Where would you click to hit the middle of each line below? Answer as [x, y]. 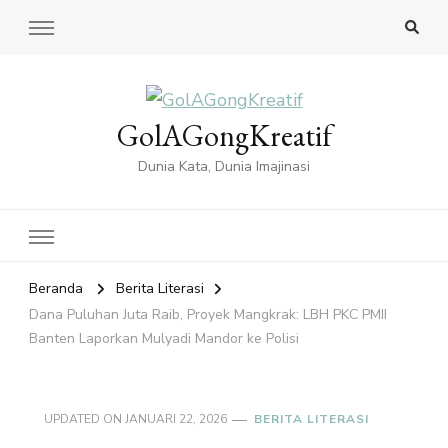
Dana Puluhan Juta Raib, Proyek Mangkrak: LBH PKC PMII [208, 315]
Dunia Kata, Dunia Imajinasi [224, 167]
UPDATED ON [84, 419]
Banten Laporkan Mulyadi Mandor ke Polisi [164, 339]
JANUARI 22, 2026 [176, 419]
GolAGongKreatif [224, 136]
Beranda [56, 289]
